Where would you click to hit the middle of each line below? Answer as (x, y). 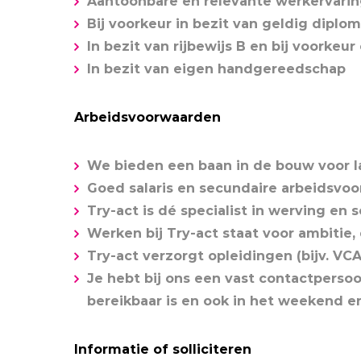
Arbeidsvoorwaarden (147, 117)
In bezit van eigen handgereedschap (216, 69)
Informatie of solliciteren (163, 349)
